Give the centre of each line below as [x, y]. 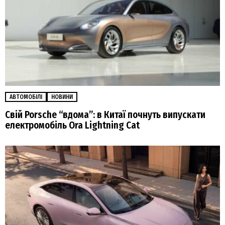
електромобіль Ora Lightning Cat [72, 125]
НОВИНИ [62, 97]
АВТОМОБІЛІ [26, 97]
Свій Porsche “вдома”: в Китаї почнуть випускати [105, 115]
